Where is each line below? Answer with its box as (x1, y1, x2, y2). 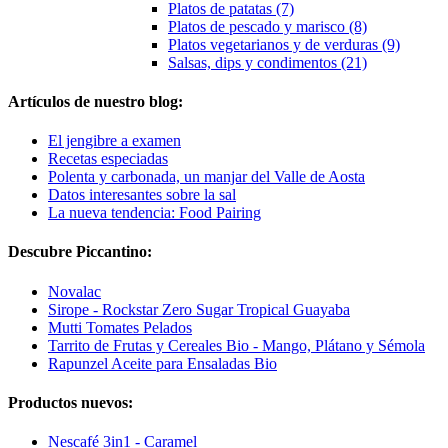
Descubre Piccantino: (8, 243, 152, 261)
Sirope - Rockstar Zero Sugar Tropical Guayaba (48, 300, 350, 318)
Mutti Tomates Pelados (48, 318, 192, 336)
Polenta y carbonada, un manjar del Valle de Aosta (48, 168, 365, 186)
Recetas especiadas (48, 150, 168, 168)
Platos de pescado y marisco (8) (168, 17, 367, 35)
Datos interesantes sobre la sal (48, 186, 236, 204)
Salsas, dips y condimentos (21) (168, 53, 367, 71)
